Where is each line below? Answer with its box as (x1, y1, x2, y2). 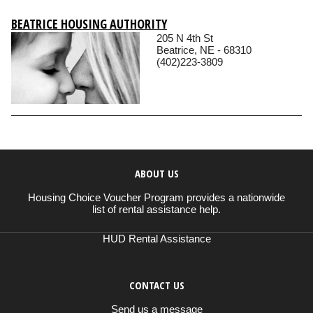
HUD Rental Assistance (102, 232, 211, 245)
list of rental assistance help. (92, 203, 221, 215)
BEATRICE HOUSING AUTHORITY (11, 15, 167, 33)
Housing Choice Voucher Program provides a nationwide (28, 191, 285, 203)
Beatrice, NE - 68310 (156, 44, 252, 57)
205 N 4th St (156, 32, 213, 45)
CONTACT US (129, 277, 184, 292)
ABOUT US (134, 166, 179, 180)
